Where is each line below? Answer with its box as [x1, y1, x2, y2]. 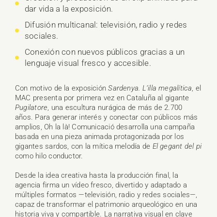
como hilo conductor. [15, 152, 83, 161]
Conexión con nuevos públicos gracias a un [25, 47, 185, 57]
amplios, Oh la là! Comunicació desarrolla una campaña [15, 123, 195, 132]
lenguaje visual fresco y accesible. [25, 58, 151, 68]
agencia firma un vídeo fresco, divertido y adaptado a [15, 181, 187, 190]
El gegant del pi [152, 142, 202, 151]
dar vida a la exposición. [25, 4, 113, 14]
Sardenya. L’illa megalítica [108, 84, 192, 93]
